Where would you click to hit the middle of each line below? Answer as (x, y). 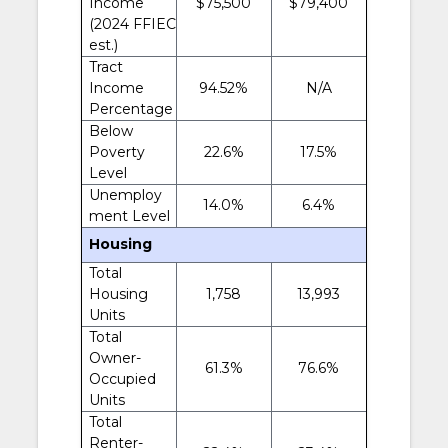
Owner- (114, 357)
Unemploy (125, 194)
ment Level (129, 215)
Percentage (130, 108)
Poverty (116, 151)
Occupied (122, 378)
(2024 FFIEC (132, 23)
